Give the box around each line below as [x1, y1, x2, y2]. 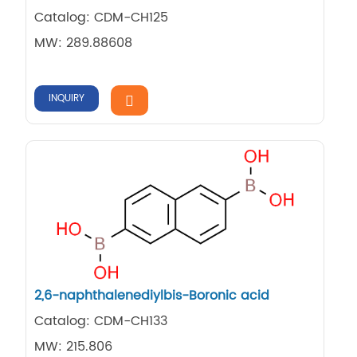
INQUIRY [49, 90, 85, 106]
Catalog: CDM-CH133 [34, 311, 168, 332]
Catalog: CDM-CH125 [34, 6, 169, 28]
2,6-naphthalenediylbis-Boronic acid [34, 285, 270, 307]
